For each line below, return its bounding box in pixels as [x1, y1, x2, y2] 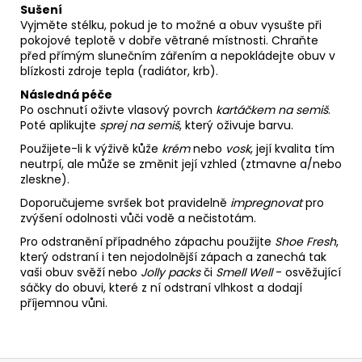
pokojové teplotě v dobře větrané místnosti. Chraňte [20, 32, 318, 48]
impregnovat [230, 194, 302, 211]
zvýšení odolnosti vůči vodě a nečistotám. [20, 209, 259, 226]
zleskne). [20, 170, 69, 187]
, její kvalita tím [250, 140, 335, 157]
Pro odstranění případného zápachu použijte [20, 233, 275, 250]
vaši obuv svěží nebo [20, 263, 141, 280]
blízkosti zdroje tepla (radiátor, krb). [20, 62, 221, 79]
